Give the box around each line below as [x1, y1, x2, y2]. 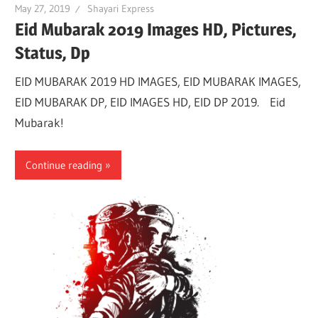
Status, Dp [15, 43, 91, 64]
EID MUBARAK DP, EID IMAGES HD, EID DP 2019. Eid [15, 94, 286, 109]
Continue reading [26, 158, 103, 172]
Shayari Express [87, 1, 155, 15]
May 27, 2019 [15, 1, 71, 15]
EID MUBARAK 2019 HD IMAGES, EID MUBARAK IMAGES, [15, 73, 302, 89]
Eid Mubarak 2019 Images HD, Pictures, [15, 19, 297, 40]
